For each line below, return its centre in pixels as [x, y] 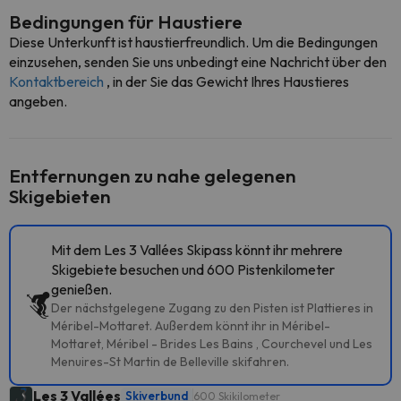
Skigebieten [60, 196]
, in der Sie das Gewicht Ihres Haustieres [228, 81]
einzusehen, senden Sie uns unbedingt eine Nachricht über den [198, 62]
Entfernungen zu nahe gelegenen [153, 175]
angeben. [38, 101]
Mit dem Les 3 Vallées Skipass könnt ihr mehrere [197, 250]
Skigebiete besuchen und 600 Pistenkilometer [193, 269]
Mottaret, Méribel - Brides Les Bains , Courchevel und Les [212, 344]
